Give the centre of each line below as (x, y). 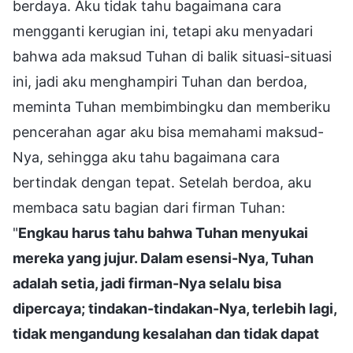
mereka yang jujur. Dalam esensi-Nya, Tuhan (163, 258)
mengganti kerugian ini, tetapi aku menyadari (163, 31)
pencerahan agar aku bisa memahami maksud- (168, 132)
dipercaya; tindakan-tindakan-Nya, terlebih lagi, (175, 308)
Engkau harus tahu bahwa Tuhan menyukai (163, 232)
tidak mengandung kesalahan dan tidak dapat (166, 333)
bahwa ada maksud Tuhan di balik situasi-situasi (172, 56)
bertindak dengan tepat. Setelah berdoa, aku (162, 182)
